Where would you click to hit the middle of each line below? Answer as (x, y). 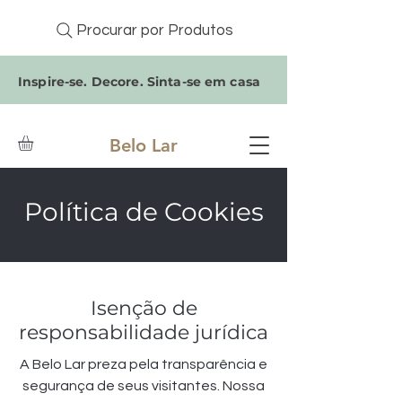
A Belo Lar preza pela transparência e (144, 365)
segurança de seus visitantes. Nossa (144, 386)
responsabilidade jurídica (144, 333)
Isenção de (144, 309)
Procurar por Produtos (154, 31)
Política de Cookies (144, 212)
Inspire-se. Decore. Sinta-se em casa (140, 82)
